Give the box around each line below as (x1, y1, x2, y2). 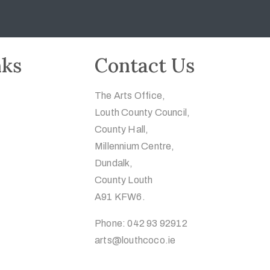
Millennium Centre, (95, 141, 175, 151)
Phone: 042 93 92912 (95, 218, 187, 228)
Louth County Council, (95, 107, 190, 118)
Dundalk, (95, 158, 133, 168)
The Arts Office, (95, 90, 166, 101)
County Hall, (95, 124, 149, 134)
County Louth (95, 175, 153, 185)
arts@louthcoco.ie (95, 235, 176, 245)
